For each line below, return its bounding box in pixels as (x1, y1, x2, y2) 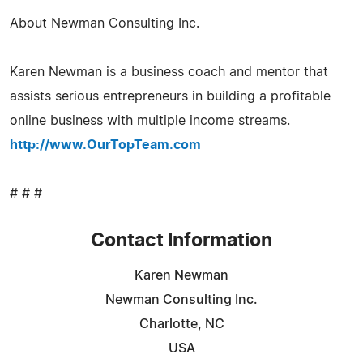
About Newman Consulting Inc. (10, 16, 199, 30)
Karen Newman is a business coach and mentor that (10, 65, 328, 79)
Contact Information (91, 231, 272, 250)
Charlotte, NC (139, 317, 224, 331)
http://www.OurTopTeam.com (10, 138, 201, 152)
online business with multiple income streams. (10, 113, 290, 127)
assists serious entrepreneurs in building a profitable (10, 89, 331, 103)
